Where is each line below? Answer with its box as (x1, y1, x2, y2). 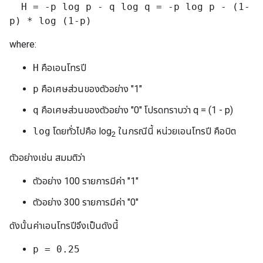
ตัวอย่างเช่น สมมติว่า (9, 151, 85, 163)
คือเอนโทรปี (39, 62, 86, 73)
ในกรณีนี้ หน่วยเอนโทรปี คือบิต (116, 125, 236, 137)
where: (9, 38, 36, 50)
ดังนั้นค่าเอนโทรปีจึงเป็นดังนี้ (9, 220, 119, 231)
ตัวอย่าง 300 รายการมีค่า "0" (33, 196, 139, 208)
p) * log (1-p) (9, 15, 92, 26)
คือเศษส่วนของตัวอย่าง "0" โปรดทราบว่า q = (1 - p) (39, 104, 233, 116)
